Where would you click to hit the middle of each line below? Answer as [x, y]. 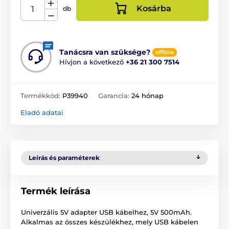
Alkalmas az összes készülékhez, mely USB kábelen [110, 222]
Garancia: [115, 96]
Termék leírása [56, 191]
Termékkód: [41, 96]
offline [165, 52]
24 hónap [147, 96]
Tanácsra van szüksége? [105, 52]
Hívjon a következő [93, 62]
